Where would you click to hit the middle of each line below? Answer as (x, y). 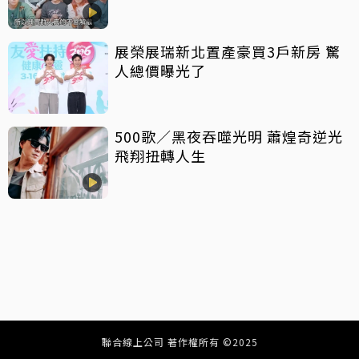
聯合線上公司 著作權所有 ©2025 (179, 341)
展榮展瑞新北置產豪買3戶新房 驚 (220, 51)
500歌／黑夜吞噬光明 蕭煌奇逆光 (229, 136)
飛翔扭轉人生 (160, 155)
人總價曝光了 (160, 70)
